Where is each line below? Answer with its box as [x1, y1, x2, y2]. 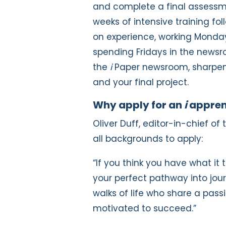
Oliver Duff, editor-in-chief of [93, 117, 222, 130]
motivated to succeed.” [93, 202, 196, 214]
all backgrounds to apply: [93, 132, 205, 145]
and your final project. [93, 76, 189, 88]
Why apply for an [93, 97, 184, 112]
